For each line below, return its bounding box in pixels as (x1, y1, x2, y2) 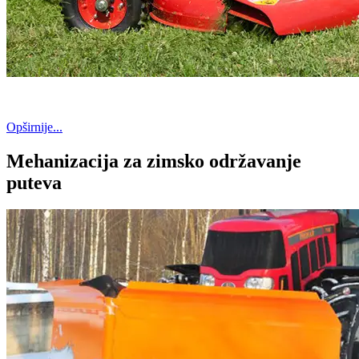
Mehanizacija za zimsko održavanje (6, 150, 301, 171)
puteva (6, 171, 62, 193)
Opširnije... (6, 119, 63, 134)
